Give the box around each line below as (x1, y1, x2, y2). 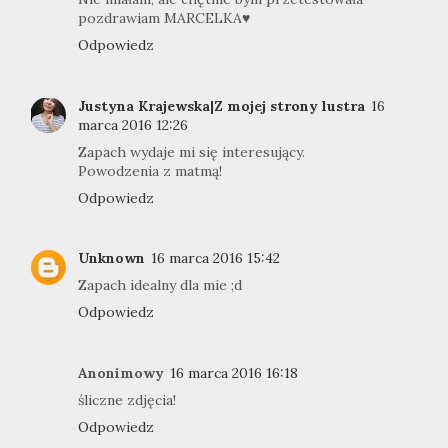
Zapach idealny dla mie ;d (78, 276, 242, 295)
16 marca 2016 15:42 (151, 249, 280, 268)
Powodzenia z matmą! (78, 161, 222, 180)
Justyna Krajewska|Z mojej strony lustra (78, 96, 365, 115)
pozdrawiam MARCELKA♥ (78, 9, 250, 28)
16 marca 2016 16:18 (170, 363, 298, 382)
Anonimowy (78, 363, 164, 382)
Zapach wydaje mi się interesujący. (78, 142, 305, 161)
